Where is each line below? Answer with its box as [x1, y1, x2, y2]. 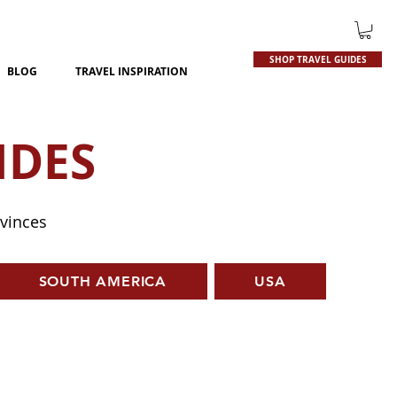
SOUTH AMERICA [38, 273, 167, 291]
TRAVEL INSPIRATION [75, 64, 188, 80]
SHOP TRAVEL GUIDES [269, 53, 367, 66]
